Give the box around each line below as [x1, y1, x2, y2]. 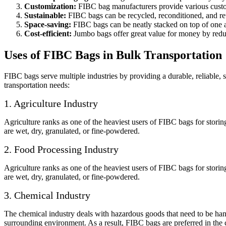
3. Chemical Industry [4, 190, 90, 201]
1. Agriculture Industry [4, 98, 98, 109]
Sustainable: [24, 11, 66, 20]
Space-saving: [24, 20, 73, 29]
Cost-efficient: [24, 29, 72, 38]
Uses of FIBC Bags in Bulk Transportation [4, 48, 222, 62]
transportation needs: [4, 81, 70, 90]
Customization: [24, 2, 76, 11]
